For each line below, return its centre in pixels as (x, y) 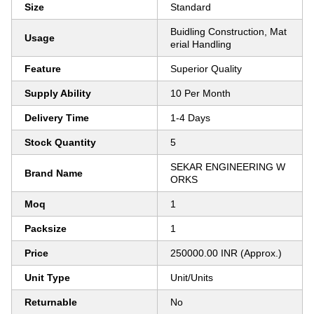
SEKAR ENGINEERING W (228, 167)
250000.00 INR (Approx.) (226, 253)
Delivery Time (57, 118)
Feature (43, 69)
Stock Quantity (60, 142)
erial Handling (201, 44)
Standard (191, 7)
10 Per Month (200, 93)
